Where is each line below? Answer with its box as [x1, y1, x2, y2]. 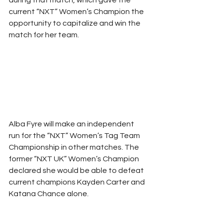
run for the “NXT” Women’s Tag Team [9, 131, 141, 139]
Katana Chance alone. [9, 189, 89, 198]
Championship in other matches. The [9, 143, 140, 151]
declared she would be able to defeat [9, 166, 145, 174]
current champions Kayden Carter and [9, 178, 146, 186]
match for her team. [9, 31, 79, 39]
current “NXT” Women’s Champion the [9, 7, 145, 15]
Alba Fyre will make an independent [9, 120, 136, 128]
